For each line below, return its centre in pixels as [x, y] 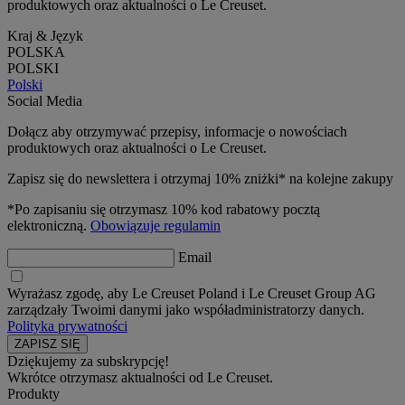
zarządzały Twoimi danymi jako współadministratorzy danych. [186, 309]
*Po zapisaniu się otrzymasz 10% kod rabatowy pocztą [164, 209]
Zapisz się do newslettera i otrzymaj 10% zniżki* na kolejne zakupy [200, 178]
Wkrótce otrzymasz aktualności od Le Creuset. [140, 377]
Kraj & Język [45, 35]
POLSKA [36, 52]
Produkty [33, 393]
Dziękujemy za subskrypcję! [88, 361]
